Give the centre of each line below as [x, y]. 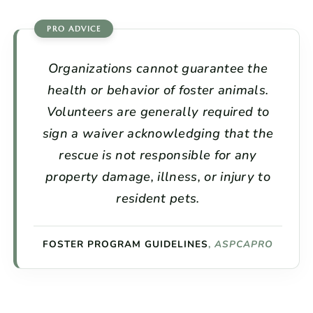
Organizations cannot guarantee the [158, 68]
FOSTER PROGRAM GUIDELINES [125, 245]
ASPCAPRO [244, 245]
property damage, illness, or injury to [158, 177]
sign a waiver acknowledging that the [158, 133]
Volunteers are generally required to [158, 112]
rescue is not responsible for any [158, 155]
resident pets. [158, 198]
